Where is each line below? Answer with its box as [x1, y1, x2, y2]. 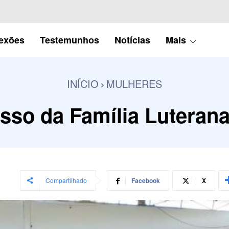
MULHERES [106, 76, 162, 91]
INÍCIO [67, 76, 99, 91]
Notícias [114, 33, 150, 47]
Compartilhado [45, 175, 87, 185]
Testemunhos [39, 33, 99, 47]
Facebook [131, 175, 160, 185]
